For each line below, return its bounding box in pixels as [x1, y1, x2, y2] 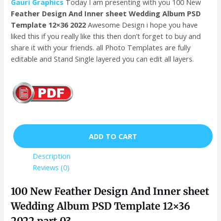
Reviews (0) [33, 162, 70, 172]
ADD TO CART [89, 131, 137, 141]
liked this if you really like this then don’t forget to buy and [11, 31, 201, 41]
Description [33, 150, 71, 161]
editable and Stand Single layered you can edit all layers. [11, 53, 194, 64]
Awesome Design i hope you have [86, 19, 198, 30]
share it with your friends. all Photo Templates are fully [11, 42, 191, 52]
